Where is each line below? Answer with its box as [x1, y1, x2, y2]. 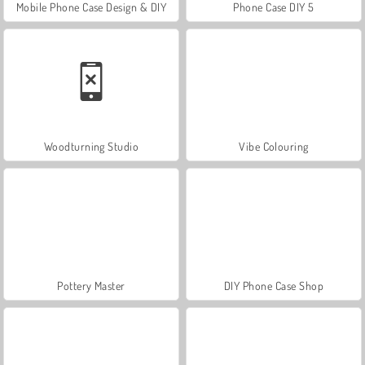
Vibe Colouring [239, 139, 309, 153]
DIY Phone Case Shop [223, 278, 324, 292]
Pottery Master [57, 278, 125, 292]
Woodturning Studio [43, 139, 139, 153]
